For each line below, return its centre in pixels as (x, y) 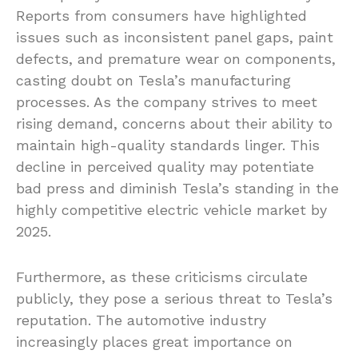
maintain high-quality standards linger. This (168, 145)
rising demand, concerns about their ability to (174, 124)
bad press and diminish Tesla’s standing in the (177, 189)
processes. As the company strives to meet (167, 102)
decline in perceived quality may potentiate (165, 167)
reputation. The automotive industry (141, 320)
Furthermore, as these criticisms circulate (162, 277)
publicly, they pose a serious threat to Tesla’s (174, 299)
